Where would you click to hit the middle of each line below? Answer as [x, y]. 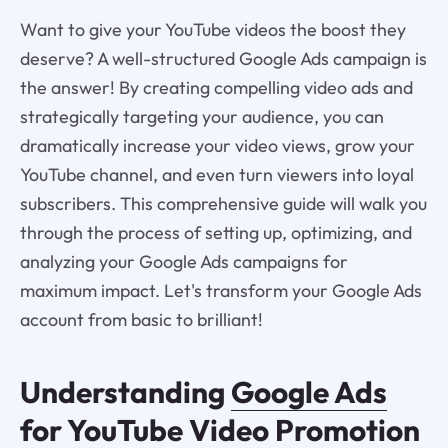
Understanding [125, 392]
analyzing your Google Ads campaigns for [183, 261]
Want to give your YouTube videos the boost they [212, 29]
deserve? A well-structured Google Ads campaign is [223, 58]
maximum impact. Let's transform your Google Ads [220, 290]
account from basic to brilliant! [141, 319]
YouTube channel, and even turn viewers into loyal [216, 174]
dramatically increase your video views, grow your [217, 145]
